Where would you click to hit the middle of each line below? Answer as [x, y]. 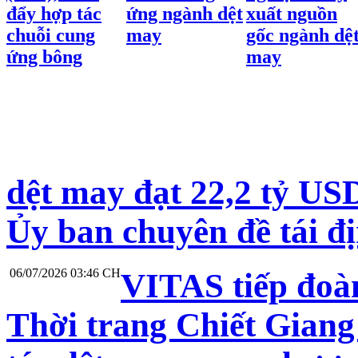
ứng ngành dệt [185, 13]
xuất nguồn [292, 13]
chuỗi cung [51, 35]
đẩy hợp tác [54, 13]
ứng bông [44, 56]
